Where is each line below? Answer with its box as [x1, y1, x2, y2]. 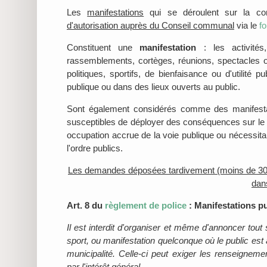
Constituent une [67, 42, 140, 52]
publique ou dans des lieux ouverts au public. [67, 81, 240, 92]
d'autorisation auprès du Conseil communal [67, 20, 234, 30]
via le [234, 20, 259, 30]
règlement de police [105, 200, 187, 210]
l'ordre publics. [67, 142, 125, 153]
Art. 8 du [67, 200, 105, 210]
